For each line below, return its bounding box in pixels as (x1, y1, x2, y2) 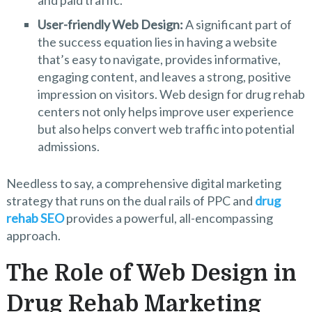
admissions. (37, 138, 100, 154)
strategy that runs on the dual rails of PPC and (6, 193, 255, 209)
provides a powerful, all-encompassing (63, 210, 273, 226)
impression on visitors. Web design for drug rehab (37, 86, 305, 102)
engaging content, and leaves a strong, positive (37, 68, 291, 84)
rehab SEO (6, 210, 64, 226)
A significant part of (182, 16, 292, 32)
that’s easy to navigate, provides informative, (37, 51, 281, 67)
